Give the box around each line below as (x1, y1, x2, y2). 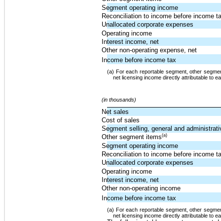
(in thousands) (102, 96, 137, 103)
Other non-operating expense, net (102, 46, 197, 54)
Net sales (102, 108, 129, 115)
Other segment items (102, 133, 162, 141)
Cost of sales (102, 116, 140, 124)
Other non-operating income (102, 184, 181, 192)
